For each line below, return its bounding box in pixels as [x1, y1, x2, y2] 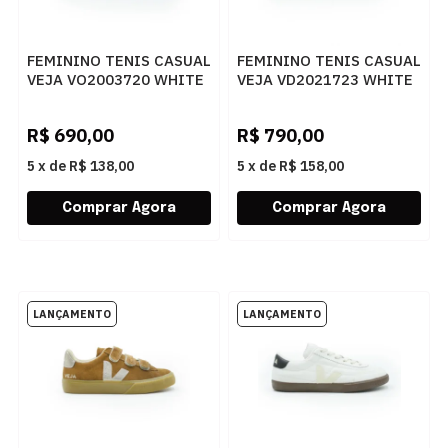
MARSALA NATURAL [237, 89, 376, 108]
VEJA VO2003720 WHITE [26, 70, 204, 89]
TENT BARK [26, 89, 110, 108]
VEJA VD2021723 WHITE [237, 70, 414, 89]
